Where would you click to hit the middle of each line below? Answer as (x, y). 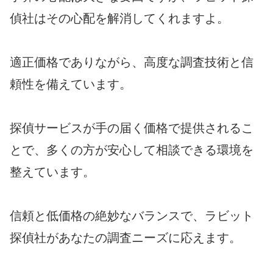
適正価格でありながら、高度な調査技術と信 (132, 62)
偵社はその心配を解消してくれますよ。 (119, 18)
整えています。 (52, 172)
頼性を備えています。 (71, 84)
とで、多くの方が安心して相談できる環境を (132, 150)
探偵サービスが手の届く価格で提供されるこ (132, 128)
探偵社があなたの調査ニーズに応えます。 (126, 237)
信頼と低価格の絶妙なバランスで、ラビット (132, 215)
